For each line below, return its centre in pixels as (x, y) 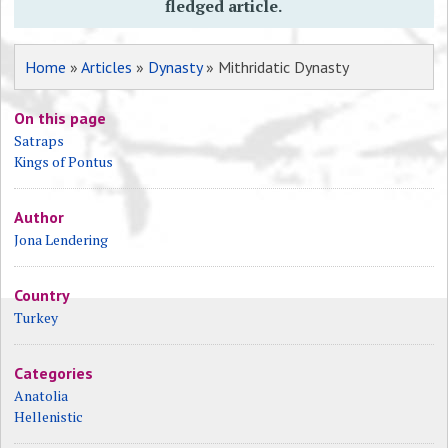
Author (39, 217)
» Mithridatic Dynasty (276, 67)
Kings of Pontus (64, 161)
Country (42, 295)
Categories (54, 373)
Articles (107, 67)
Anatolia (41, 395)
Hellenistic (49, 416)
